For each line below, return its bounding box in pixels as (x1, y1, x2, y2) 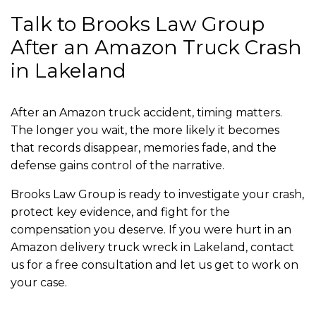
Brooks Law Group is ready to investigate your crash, (11, 188, 304, 202)
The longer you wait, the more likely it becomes (11, 123, 279, 138)
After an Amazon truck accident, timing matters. (11, 106, 282, 120)
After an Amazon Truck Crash (11, 35, 302, 60)
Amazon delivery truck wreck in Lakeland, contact (11, 241, 294, 255)
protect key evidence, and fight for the (11, 205, 230, 219)
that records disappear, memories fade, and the (11, 141, 276, 155)
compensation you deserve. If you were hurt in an (11, 223, 291, 237)
